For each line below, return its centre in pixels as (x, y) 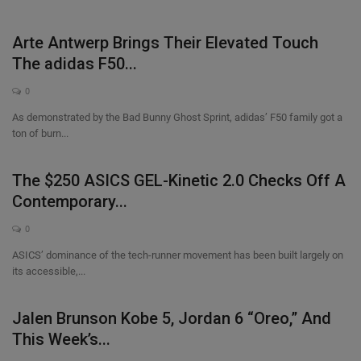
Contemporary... (70, 201)
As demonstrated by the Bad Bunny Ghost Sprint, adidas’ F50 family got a (177, 117)
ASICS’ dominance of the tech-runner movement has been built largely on (178, 255)
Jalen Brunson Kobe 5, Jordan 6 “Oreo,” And (172, 318)
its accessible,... (49, 271)
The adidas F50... (75, 64)
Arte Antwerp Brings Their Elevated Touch (165, 43)
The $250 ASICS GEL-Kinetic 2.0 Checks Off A (179, 180)
